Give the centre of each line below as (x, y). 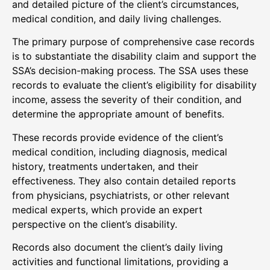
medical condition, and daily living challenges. (117, 18)
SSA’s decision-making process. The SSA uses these (130, 71)
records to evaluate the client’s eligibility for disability (134, 85)
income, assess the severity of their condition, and (127, 100)
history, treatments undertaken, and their (105, 166)
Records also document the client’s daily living (118, 247)
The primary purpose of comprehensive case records (133, 42)
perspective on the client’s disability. (95, 224)
